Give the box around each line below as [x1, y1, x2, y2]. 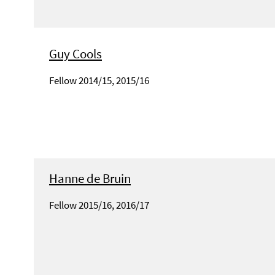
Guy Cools [49, 45, 102, 63]
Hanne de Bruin [49, 170, 131, 187]
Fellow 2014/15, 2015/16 [49, 74, 149, 88]
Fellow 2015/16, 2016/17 [49, 198, 149, 212]
